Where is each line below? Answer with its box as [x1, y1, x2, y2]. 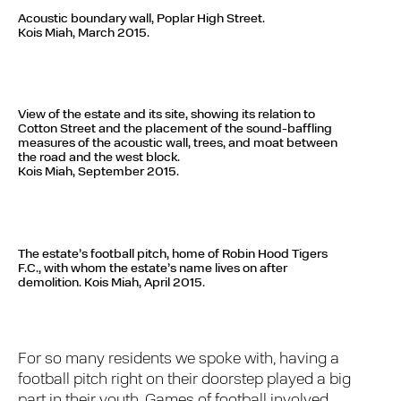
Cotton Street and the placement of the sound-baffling [18, 123, 332, 137]
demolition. [18, 276, 81, 290]
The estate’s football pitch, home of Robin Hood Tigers [18, 247, 328, 261]
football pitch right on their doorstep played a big [18, 371, 352, 389]
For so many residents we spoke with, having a [18, 351, 340, 369]
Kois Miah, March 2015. [18, 26, 149, 40]
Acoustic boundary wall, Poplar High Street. [18, 12, 265, 26]
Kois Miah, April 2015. [84, 276, 205, 290]
